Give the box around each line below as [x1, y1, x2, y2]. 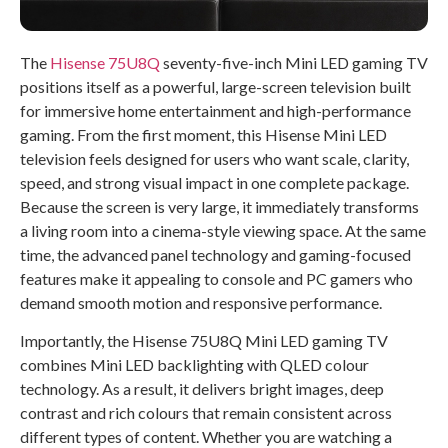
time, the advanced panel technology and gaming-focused [20, 244, 411, 264]
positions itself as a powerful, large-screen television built [20, 76, 411, 96]
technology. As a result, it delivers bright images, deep [20, 379, 384, 399]
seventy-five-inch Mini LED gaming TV [160, 52, 428, 72]
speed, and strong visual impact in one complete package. [20, 172, 409, 192]
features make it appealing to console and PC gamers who [20, 268, 413, 288]
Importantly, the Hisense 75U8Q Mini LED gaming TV [20, 331, 388, 351]
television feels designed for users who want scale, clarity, [20, 148, 409, 168]
